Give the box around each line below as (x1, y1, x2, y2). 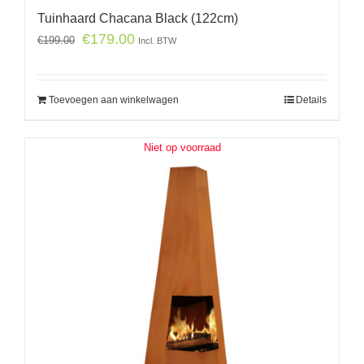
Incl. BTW (138, 35, 176, 45)
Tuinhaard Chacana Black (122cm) (37, 11, 238, 25)
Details (296, 93, 327, 106)
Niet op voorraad (143, 141, 221, 154)
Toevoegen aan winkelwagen (49, 93, 179, 106)
